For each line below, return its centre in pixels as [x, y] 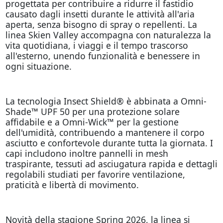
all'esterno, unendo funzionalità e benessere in [103, 56]
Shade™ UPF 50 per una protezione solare [92, 111]
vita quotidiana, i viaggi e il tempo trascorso [97, 45]
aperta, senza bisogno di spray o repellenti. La [101, 24]
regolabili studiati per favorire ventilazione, [95, 174]
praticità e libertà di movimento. [72, 184]
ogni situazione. [38, 66]
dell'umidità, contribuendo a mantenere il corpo [105, 132]
